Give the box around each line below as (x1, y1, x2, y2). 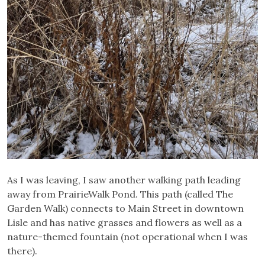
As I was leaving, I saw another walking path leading (7, 174, 241, 186)
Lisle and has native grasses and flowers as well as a (7, 216, 242, 229)
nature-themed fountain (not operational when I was (7, 231, 248, 243)
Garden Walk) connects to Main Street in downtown (7, 202, 244, 215)
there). (7, 245, 37, 257)
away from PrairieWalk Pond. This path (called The (7, 188, 233, 201)
